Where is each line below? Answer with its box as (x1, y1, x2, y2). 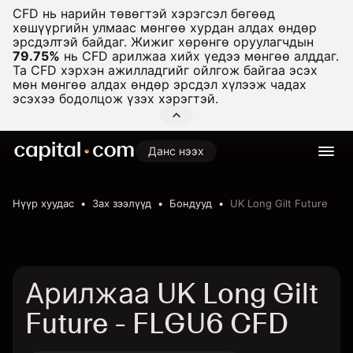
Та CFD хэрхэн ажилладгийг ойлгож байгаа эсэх (13, 62, 318, 78)
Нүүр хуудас (13, 197, 74, 210)
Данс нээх (148, 144, 204, 158)
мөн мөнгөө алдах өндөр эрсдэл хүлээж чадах (13, 76, 307, 92)
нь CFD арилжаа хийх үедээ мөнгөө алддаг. (60, 48, 339, 64)
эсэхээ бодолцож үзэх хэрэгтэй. (13, 91, 218, 106)
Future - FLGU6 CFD (25, 307, 288, 340)
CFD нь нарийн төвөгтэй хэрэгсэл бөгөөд (13, 6, 275, 21)
